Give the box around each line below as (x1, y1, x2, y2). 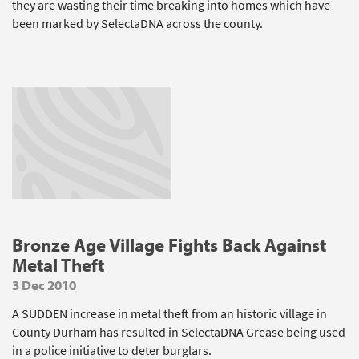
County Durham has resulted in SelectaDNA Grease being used (12, 324, 345, 341)
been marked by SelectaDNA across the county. (12, 15, 263, 32)
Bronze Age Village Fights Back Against (12, 233, 326, 256)
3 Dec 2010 (12, 276, 76, 293)
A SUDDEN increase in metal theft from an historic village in (12, 305, 327, 322)
